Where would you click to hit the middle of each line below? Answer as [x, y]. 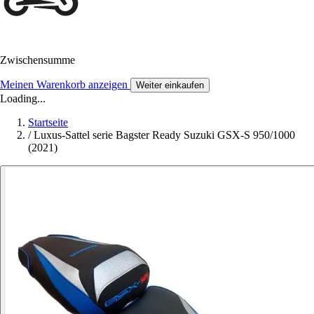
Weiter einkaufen [170, 86]
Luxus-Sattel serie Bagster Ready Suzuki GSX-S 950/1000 [164, 135]
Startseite [48, 123]
